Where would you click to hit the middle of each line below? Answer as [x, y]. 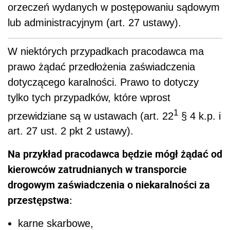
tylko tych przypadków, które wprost [89, 97]
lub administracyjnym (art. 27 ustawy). [94, 22]
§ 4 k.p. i [199, 116]
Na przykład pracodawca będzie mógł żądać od [115, 154]
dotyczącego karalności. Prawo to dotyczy [103, 82]
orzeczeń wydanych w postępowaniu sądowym [114, 7]
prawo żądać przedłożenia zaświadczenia [101, 66]
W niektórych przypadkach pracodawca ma [106, 51]
